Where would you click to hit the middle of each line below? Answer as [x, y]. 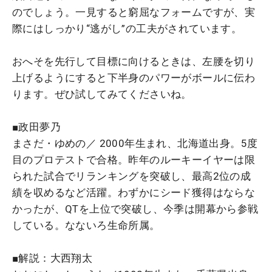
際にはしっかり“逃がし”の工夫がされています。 [127, 28]
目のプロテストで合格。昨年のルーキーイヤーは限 [134, 159]
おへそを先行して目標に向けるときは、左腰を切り [134, 61]
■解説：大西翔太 [53, 258]
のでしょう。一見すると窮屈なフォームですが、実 [134, 12]
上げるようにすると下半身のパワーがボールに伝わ [134, 77]
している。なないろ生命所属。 [86, 225]
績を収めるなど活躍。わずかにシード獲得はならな [134, 192]
